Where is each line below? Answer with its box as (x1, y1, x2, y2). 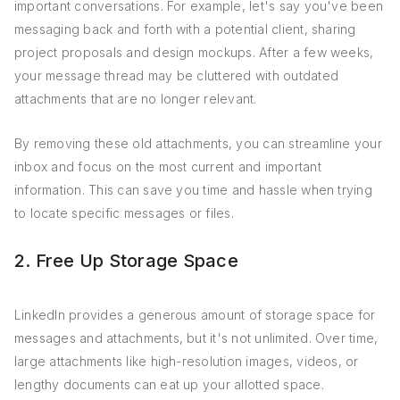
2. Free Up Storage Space (14, 250, 238, 271)
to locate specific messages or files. (14, 205, 234, 221)
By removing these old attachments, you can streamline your (14, 136, 382, 151)
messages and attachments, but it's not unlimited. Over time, (14, 330, 379, 346)
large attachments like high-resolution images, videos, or (14, 354, 359, 369)
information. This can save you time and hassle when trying (14, 182, 372, 197)
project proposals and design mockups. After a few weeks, (14, 45, 374, 60)
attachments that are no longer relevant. (14, 91, 257, 106)
